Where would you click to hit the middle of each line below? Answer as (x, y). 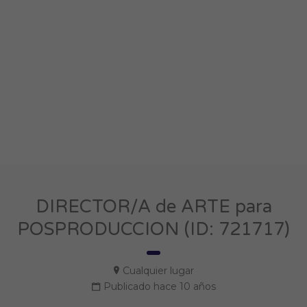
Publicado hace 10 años (159, 286)
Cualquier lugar (158, 271)
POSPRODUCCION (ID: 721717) (153, 229)
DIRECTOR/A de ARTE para (153, 207)
